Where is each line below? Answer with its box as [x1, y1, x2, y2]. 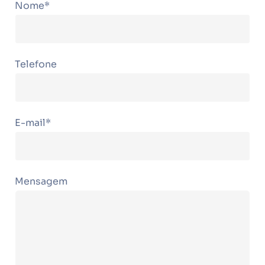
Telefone [15, 58, 57, 70]
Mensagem [15, 175, 67, 188]
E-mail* [15, 117, 51, 129]
